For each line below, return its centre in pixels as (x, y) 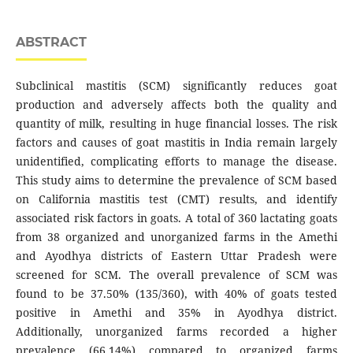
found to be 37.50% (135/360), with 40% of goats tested (176, 294)
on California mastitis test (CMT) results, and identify (176, 199)
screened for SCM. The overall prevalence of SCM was (176, 275)
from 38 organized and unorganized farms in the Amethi (176, 237)
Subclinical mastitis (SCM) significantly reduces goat (176, 86)
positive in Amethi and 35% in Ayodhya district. (176, 313)
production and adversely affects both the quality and (176, 105)
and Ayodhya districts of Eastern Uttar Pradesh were (176, 256)
